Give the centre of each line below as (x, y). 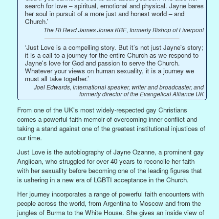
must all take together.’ (57, 78)
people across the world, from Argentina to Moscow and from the (109, 203)
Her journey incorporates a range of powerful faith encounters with (110, 194)
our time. (30, 137)
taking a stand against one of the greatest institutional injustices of (111, 128)
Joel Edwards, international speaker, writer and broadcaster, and (119, 87)
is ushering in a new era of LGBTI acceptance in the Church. (103, 179)
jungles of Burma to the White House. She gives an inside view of (111, 212)
